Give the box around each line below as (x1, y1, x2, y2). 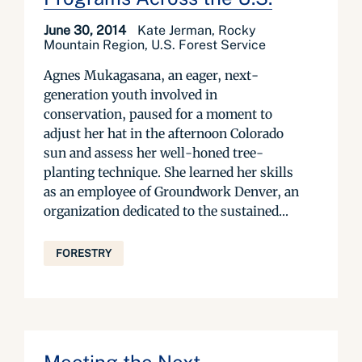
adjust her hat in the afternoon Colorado (44, 125, 284, 141)
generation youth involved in (44, 86, 217, 103)
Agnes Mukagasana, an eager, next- (44, 67, 259, 83)
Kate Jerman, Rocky (137, 23, 256, 38)
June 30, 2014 (44, 23, 129, 38)
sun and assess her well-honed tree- (44, 145, 263, 161)
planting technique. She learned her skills (44, 164, 293, 180)
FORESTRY (56, 247, 112, 259)
